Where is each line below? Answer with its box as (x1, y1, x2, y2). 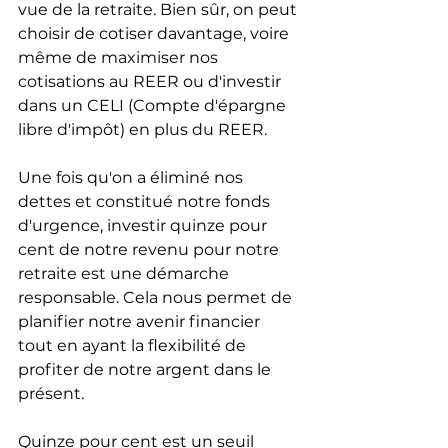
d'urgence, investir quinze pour (18, 216, 271, 236)
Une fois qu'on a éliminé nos (18, 168, 247, 188)
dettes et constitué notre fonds (18, 192, 274, 212)
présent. (18, 384, 84, 404)
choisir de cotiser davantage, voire (18, 24, 293, 44)
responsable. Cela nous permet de (18, 288, 296, 308)
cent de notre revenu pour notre (18, 240, 283, 260)
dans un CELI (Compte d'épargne (18, 96, 290, 116)
